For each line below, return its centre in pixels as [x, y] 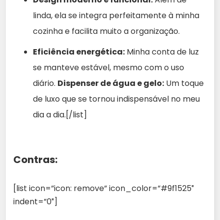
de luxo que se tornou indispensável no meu [116, 99]
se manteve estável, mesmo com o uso [109, 67]
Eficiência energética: [79, 52]
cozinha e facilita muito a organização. [106, 31]
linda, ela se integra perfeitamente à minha [116, 15]
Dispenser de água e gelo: [111, 83]
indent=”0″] [35, 201]
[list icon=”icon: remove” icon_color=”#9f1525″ [104, 188]
